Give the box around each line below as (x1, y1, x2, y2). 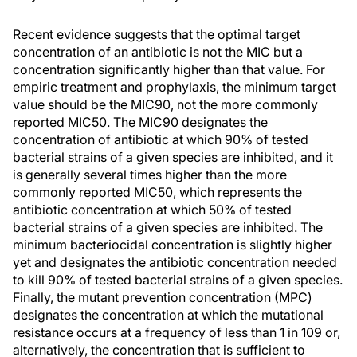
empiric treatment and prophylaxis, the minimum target (13, 79, 336, 95)
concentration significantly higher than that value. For (13, 61, 325, 77)
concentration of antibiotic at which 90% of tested (13, 131, 308, 147)
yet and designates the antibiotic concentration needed (13, 254, 337, 270)
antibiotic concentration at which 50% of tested (13, 202, 292, 218)
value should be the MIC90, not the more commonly (13, 96, 318, 112)
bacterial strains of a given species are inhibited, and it (13, 149, 333, 165)
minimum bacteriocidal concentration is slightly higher (13, 237, 332, 253)
